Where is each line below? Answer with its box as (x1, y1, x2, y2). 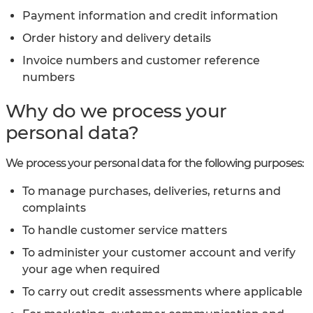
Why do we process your (6, 100, 227, 123)
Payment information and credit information (22, 8, 278, 22)
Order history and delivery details (22, 31, 211, 45)
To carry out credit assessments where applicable (22, 285, 303, 299)
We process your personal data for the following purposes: (6, 156, 305, 170)
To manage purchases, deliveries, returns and (22, 184, 281, 198)
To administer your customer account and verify (22, 246, 296, 260)
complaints (22, 201, 86, 215)
